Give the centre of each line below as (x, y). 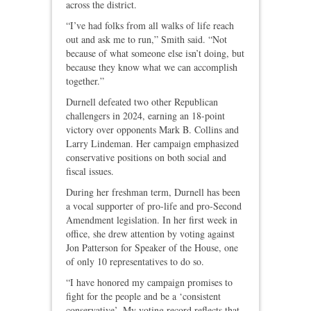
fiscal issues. (90, 171)
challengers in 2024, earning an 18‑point (145, 116)
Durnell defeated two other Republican (142, 102)
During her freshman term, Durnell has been (153, 192)
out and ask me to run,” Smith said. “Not (146, 40)
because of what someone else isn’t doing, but (155, 53)
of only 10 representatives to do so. (135, 262)
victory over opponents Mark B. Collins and (152, 130)
